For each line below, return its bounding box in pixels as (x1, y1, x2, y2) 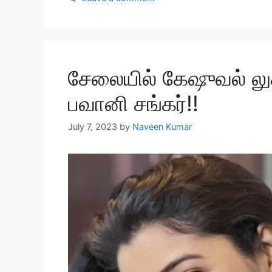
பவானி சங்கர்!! (68, 90, 199, 117)
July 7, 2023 (68, 121, 117, 132)
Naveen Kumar (132, 121, 192, 132)
